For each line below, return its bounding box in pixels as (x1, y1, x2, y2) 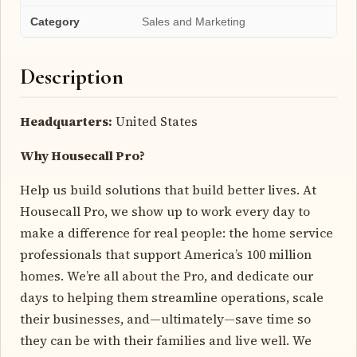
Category (30, 14, 80, 28)
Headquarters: (20, 112, 112, 130)
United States (112, 112, 198, 130)
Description (20, 62, 124, 90)
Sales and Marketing (142, 14, 245, 28)
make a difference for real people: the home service (20, 223, 333, 241)
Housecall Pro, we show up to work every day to (20, 202, 310, 220)
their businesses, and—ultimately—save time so (20, 309, 311, 328)
